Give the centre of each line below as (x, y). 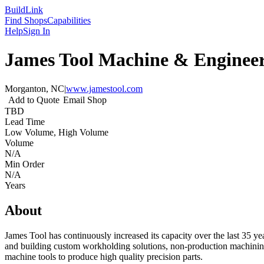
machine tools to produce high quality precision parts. (104, 256)
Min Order (24, 164)
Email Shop (85, 100)
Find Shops (26, 20)
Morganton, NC (34, 88)
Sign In (37, 31)
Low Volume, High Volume (57, 132)
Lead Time (25, 121)
